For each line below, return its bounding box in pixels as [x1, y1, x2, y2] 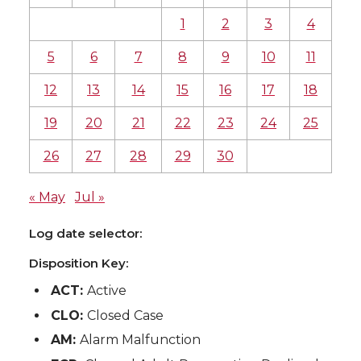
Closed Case [87, 307, 164, 323]
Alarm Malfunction [80, 332, 201, 348]
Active [87, 283, 127, 299]
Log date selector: [29, 226, 142, 242]
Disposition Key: [29, 255, 128, 272]
